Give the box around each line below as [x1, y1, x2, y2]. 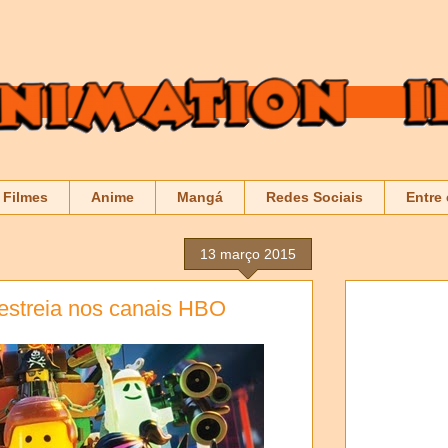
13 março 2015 [200, 245, 296, 262]
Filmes [3, 189, 48, 206]
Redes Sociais [266, 189, 363, 206]
